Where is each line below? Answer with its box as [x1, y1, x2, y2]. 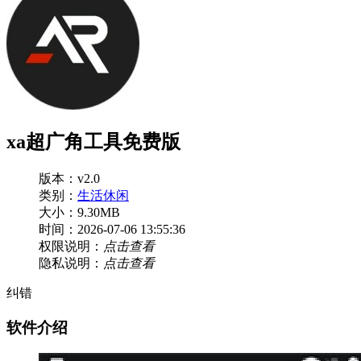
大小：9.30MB [39, 205, 120, 219]
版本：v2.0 [39, 171, 100, 185]
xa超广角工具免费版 [6, 131, 180, 152]
